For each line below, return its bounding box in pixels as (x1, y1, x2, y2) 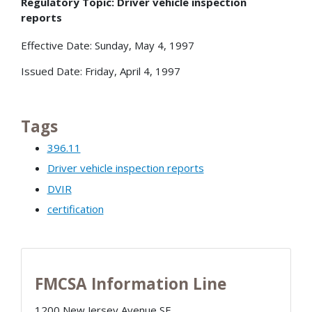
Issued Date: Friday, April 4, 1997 (21, 63, 180, 78)
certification (47, 202, 104, 217)
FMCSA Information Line (34, 273, 226, 295)
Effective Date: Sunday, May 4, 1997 (21, 38, 194, 52)
